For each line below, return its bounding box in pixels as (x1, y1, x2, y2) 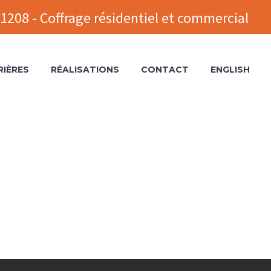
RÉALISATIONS (51, 64, 119, 75)
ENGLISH (211, 64, 250, 75)
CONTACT (141, 64, 189, 75)
